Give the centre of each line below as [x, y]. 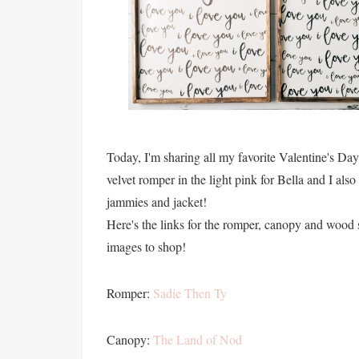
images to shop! [146, 247]
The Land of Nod [198, 340]
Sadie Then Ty [190, 293]
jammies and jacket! [157, 202]
